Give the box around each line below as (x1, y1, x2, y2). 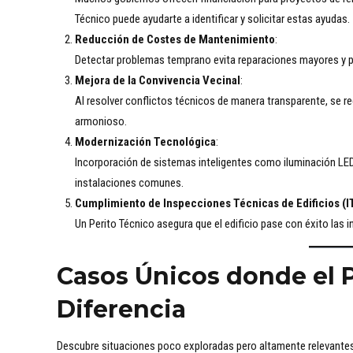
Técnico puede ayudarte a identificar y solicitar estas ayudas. (74, 12, 350, 27)
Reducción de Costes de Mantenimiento (74, 32, 275, 47)
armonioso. (74, 114, 127, 129)
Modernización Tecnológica (74, 135, 216, 150)
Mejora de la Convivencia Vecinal (74, 73, 240, 88)
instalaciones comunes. (74, 176, 184, 191)
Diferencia (57, 295, 186, 325)
